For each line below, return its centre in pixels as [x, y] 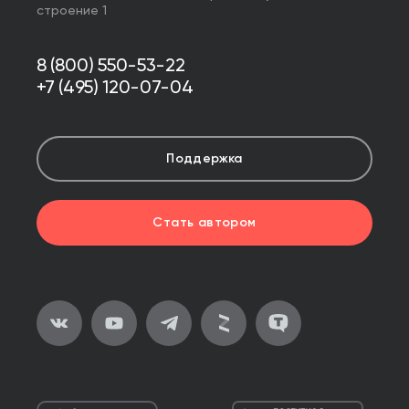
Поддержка [204, 159]
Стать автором [204, 223]
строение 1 [72, 11]
